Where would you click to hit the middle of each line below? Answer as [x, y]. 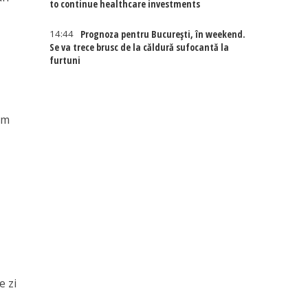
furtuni [65, 60]
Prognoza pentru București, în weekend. [163, 34]
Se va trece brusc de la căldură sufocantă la [140, 47]
